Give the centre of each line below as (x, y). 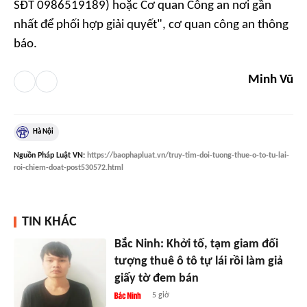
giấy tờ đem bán (156, 278)
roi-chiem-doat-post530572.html (69, 168)
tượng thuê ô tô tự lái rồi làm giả (198, 261)
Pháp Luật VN (60, 155)
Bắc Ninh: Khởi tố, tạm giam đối (196, 244)
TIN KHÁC (49, 222)
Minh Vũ (271, 79)
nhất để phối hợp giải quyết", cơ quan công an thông (151, 25)
